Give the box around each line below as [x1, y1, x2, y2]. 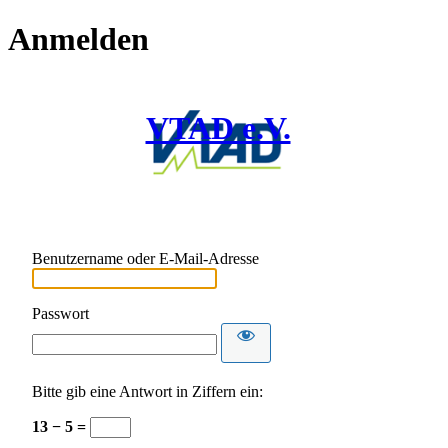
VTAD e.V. [145, 109, 291, 146]
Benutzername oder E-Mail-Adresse [32, 250, 259, 268]
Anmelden [8, 21, 149, 58]
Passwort [32, 305, 89, 323]
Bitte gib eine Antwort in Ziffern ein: [32, 383, 263, 401]
